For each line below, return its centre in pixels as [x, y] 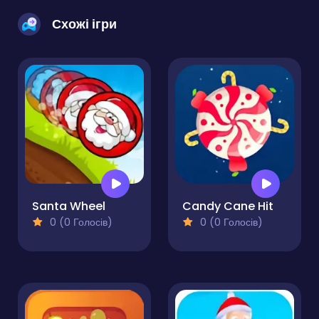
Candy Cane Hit [228, 206]
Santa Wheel [69, 206]
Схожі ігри [84, 24]
